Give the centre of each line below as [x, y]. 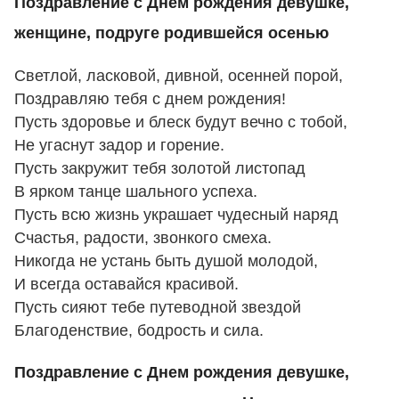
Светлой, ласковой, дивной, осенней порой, [179, 75]
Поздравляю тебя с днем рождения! [150, 98]
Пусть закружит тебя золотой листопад [160, 168]
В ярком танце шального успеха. [136, 191]
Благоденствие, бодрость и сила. [139, 330]
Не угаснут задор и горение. [119, 145]
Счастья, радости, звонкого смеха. [143, 237]
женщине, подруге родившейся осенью [171, 33]
